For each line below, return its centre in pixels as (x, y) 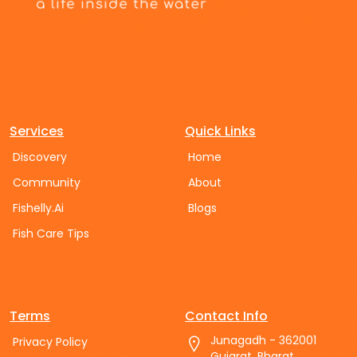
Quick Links (220, 131)
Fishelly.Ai (38, 208)
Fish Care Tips (51, 234)
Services (37, 131)
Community (47, 183)
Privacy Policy (50, 342)
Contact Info (226, 316)
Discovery (40, 157)
